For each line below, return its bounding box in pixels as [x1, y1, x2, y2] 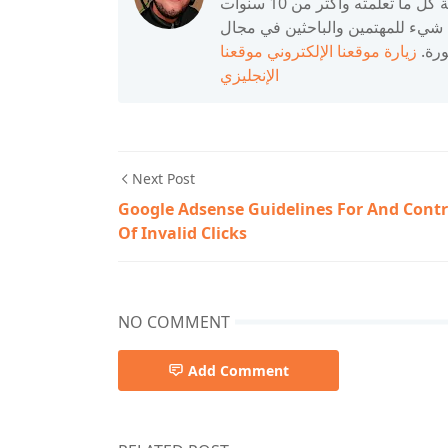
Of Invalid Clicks [118, 221, 247, 244]
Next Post [132, 168, 195, 188]
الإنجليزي [220, 63, 279, 86]
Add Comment [188, 360, 289, 380]
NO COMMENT [118, 310, 230, 333]
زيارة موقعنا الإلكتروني [267, 39, 417, 62]
